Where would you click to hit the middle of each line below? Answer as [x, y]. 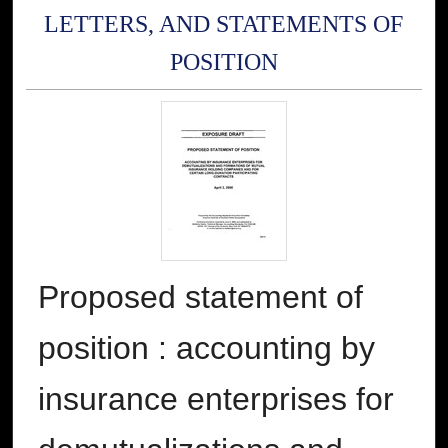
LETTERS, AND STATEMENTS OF [224, 23]
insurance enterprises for [216, 399]
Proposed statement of [200, 297]
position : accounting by [206, 348]
